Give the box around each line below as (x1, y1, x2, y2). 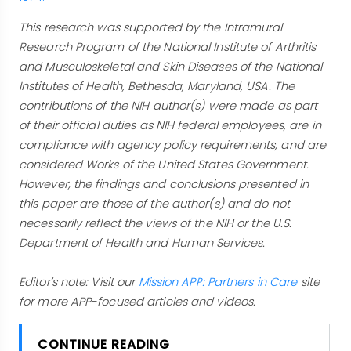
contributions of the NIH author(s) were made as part (19, 97, 318, 114)
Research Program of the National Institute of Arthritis (19, 38, 317, 55)
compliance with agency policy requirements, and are (19, 136, 327, 153)
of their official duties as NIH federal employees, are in (19, 117, 321, 133)
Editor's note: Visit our (19, 273, 139, 290)
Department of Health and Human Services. (19, 234, 266, 251)
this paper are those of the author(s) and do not (19, 195, 290, 212)
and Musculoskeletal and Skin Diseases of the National (19, 58, 323, 74)
